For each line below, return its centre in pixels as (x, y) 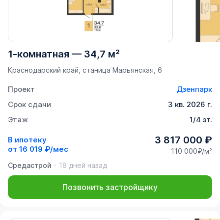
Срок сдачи (29, 104)
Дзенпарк (194, 89)
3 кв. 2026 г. (190, 104)
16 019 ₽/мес (44, 149)
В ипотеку (27, 140)
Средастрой (30, 165)
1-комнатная (39, 54)
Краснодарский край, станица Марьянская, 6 (85, 70)
